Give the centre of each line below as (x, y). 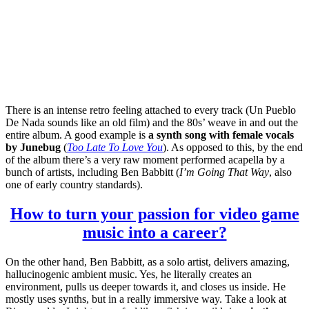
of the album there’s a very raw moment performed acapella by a (145, 159)
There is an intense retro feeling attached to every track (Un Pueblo (151, 110)
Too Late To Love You (115, 147)
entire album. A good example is (77, 134)
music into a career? (154, 232)
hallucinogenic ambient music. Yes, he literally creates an (129, 274)
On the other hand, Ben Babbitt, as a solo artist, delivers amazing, (148, 261)
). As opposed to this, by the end (233, 147)
